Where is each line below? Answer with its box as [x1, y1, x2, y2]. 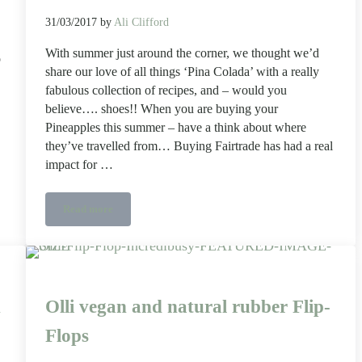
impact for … [44, 157, 113, 172]
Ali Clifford [113, 15, 169, 28]
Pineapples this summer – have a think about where [44, 120, 306, 135]
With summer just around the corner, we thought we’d [44, 45, 319, 61]
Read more [62, 203, 113, 215]
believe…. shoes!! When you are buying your [44, 101, 278, 116]
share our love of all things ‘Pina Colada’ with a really [44, 64, 319, 79]
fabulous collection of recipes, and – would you [44, 82, 287, 98]
